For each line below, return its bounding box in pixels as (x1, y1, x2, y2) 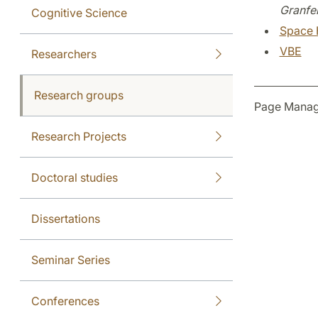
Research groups (34, 87, 124, 102)
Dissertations (31, 211, 100, 226)
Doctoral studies (31, 170, 118, 185)
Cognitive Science (31, 5, 127, 20)
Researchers (31, 46, 97, 61)
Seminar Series (31, 252, 110, 267)
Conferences (31, 293, 99, 308)
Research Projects (31, 128, 126, 143)
